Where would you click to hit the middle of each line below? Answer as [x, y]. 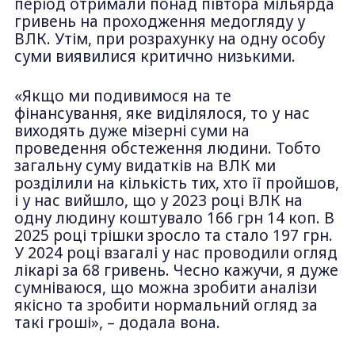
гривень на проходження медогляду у [159, 21]
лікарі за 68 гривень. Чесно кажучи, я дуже [176, 271]
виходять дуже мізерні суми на [132, 131]
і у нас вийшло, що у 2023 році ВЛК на [158, 201]
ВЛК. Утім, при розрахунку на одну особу [169, 38]
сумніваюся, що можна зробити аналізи [165, 288]
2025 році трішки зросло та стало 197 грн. [173, 236]
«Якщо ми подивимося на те [122, 96]
